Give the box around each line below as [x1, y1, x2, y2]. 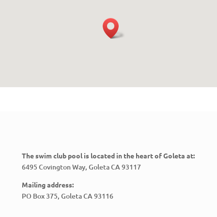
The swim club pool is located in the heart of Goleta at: [21, 151, 195, 160]
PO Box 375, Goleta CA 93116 [21, 191, 113, 201]
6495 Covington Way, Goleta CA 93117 [21, 162, 141, 171]
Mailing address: [21, 180, 74, 189]
